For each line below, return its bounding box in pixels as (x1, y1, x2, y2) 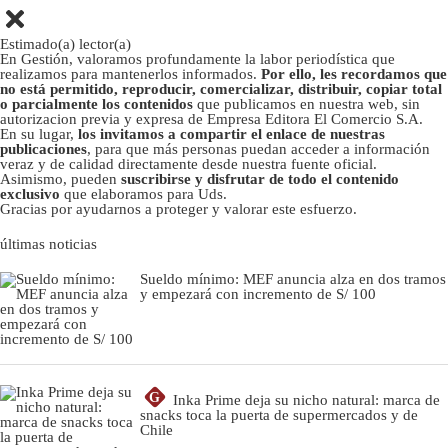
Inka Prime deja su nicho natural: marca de (173, 391, 440, 408)
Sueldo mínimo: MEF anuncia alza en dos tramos (140, 270, 446, 287)
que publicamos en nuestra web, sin (197, 95, 420, 112)
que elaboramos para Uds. (60, 185, 227, 202)
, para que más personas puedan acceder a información (87, 140, 430, 157)
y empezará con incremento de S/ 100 (140, 285, 376, 302)
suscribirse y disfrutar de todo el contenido (121, 170, 399, 187)
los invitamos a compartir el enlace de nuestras (78, 125, 385, 142)
